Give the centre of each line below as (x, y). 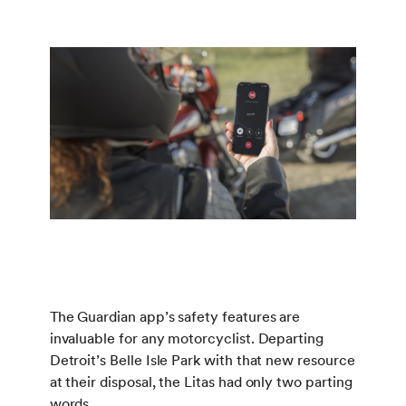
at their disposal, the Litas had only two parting (201, 382)
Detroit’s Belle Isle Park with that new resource (202, 360)
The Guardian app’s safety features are (175, 316)
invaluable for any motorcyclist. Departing (186, 338)
